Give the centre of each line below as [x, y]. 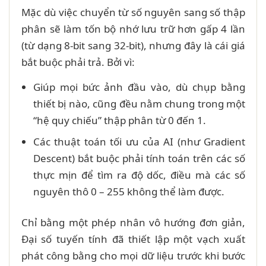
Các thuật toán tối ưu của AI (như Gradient [139, 141]
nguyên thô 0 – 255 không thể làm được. [129, 191]
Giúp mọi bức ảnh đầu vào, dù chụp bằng [139, 87]
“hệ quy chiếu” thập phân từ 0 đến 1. [120, 120]
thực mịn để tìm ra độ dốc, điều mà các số [139, 175]
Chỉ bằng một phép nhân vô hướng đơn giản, [133, 222]
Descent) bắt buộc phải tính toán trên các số [139, 158]
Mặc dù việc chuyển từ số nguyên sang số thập [133, 12]
